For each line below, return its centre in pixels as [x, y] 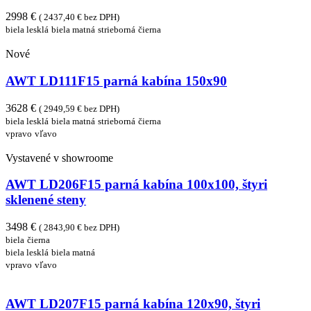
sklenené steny [46, 200]
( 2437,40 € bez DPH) [79, 17]
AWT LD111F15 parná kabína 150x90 [116, 81]
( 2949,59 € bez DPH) [79, 108]
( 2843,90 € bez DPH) [79, 228]
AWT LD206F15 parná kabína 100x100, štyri [136, 185]
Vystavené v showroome [59, 158]
